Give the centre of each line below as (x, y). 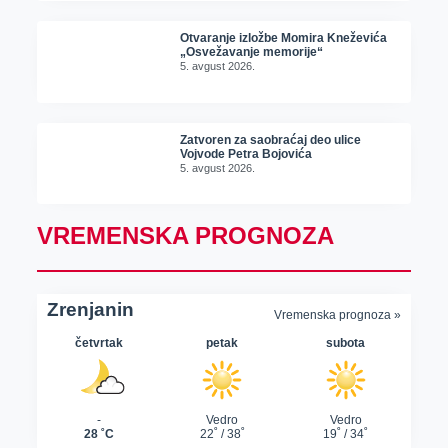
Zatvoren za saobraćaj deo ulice (271, 139)
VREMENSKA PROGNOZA (185, 236)
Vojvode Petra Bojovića (246, 153)
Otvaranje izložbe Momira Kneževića (284, 38)
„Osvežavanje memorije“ (252, 52)
